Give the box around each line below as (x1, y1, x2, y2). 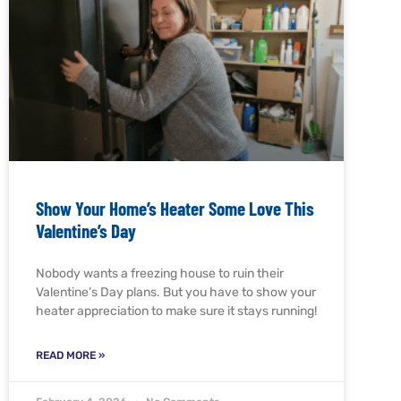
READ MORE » (36, 348, 105, 362)
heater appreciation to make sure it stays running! (36, 303, 317, 319)
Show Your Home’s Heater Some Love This (36, 196, 314, 219)
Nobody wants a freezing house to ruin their (36, 265, 284, 281)
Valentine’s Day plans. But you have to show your (36, 284, 316, 300)
